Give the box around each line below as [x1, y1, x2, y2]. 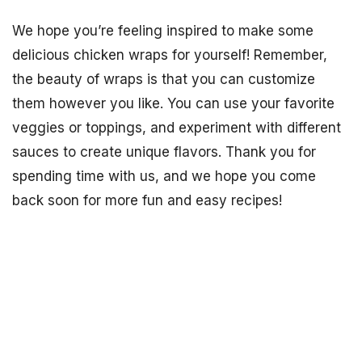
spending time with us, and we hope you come [12, 168, 316, 185]
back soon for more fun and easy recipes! [12, 192, 282, 209]
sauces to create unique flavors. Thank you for [12, 144, 316, 161]
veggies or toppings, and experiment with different [12, 120, 341, 137]
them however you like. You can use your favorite [12, 95, 335, 112]
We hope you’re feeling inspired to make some [12, 23, 314, 40]
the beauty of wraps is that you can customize [12, 71, 315, 88]
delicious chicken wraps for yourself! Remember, [12, 47, 327, 64]
